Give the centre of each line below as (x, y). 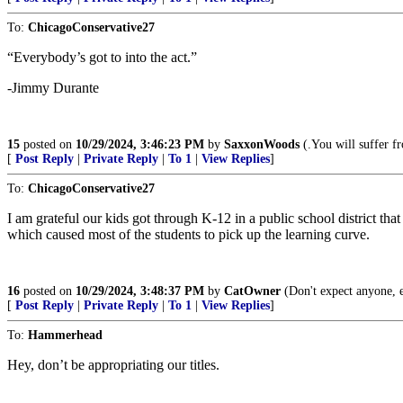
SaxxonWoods (262, 144)
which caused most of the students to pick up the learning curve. (188, 234)
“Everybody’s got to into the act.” (102, 57)
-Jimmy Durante (53, 88)
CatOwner (252, 291)
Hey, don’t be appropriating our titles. (113, 365)
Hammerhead (65, 335)
